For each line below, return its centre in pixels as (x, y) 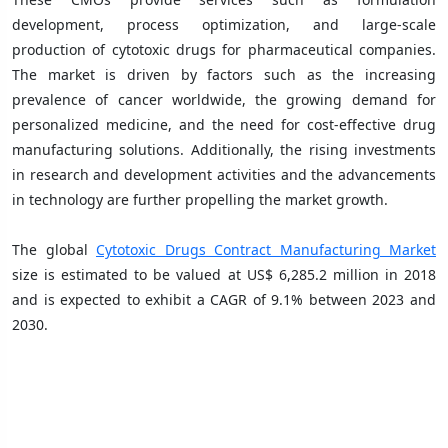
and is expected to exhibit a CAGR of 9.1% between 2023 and (224, 299)
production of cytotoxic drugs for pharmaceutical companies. (224, 49)
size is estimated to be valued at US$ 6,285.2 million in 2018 (224, 274)
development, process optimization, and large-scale (224, 24)
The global (54, 249)
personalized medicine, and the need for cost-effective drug (224, 124)
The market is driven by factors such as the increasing (224, 74)
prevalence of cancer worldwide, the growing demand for (224, 99)
